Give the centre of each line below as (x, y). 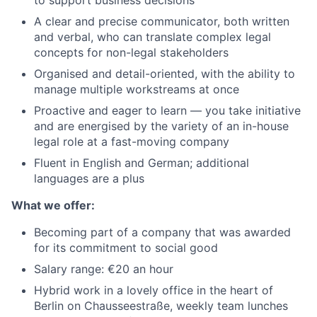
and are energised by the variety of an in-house (161, 126)
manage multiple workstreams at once (137, 90)
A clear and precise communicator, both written (162, 22)
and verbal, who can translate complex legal (152, 37)
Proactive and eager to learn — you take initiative (167, 111)
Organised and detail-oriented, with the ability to (165, 74)
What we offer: (53, 206)
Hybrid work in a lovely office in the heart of (154, 290)
